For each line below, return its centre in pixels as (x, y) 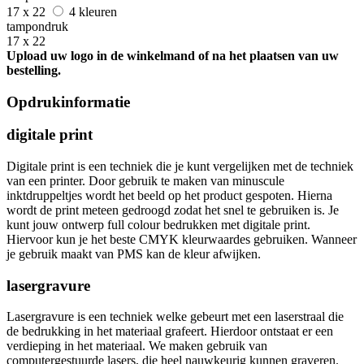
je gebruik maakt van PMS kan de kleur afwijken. (134, 253)
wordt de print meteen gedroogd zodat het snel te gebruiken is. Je (173, 210)
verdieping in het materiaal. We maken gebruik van (137, 346)
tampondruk (37, 26)
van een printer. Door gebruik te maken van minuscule (145, 180)
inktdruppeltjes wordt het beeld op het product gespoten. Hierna (169, 195)
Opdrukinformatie (68, 102)
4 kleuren (95, 11)
